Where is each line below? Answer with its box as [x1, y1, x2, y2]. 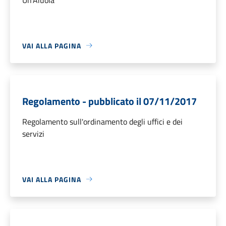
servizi [22, 127, 44, 140]
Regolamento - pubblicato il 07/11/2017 [22, 93, 197, 109]
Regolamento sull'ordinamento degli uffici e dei [22, 115, 183, 128]
